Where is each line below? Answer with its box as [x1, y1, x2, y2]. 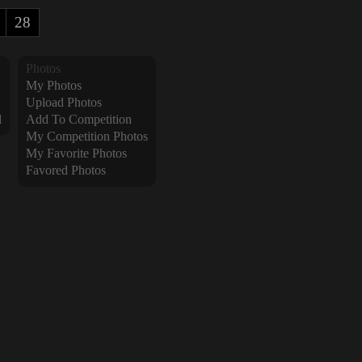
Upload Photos [25, 95, 102, 109]
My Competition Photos [25, 129, 148, 143]
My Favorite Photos [25, 146, 127, 160]
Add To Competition [25, 112, 132, 126]
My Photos [25, 78, 82, 92]
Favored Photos [25, 163, 106, 177]
